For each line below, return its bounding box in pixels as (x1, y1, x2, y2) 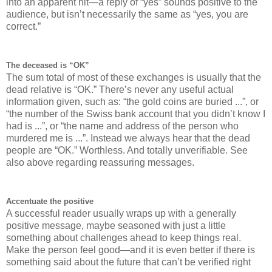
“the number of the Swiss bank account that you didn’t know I (6, 108, 265, 119)
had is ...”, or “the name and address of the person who (6, 120, 239, 131)
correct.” (6, 21, 41, 32)
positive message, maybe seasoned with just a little (6, 220, 226, 231)
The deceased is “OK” (6, 60, 89, 70)
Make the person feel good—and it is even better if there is (6, 244, 255, 255)
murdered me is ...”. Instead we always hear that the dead (6, 132, 250, 143)
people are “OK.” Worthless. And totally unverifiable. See (6, 144, 248, 155)
